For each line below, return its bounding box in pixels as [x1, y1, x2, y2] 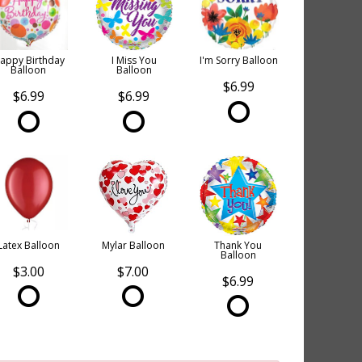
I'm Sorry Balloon [200, 53, 279, 68]
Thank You [214, 238, 263, 252]
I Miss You [111, 53, 157, 68]
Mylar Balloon [101, 238, 165, 252]
